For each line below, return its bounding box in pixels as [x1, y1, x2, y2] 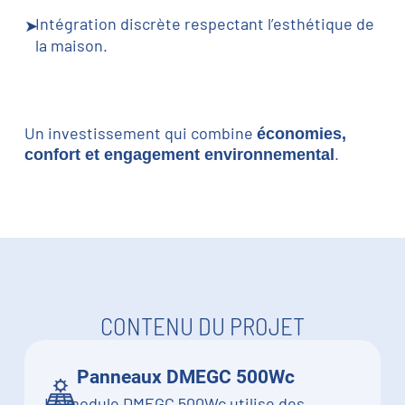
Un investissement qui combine [24, 123, 257, 144]
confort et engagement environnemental [24, 146, 334, 165]
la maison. [35, 35, 108, 56]
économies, [256, 125, 346, 144]
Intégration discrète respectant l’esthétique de [35, 13, 375, 33]
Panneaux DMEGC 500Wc [77, 365, 296, 389]
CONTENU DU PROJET [100, 311, 305, 341]
